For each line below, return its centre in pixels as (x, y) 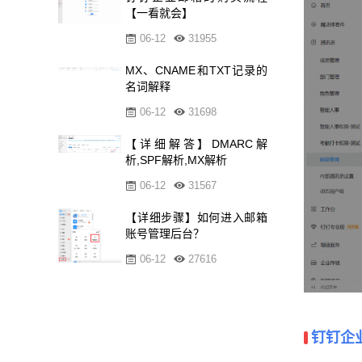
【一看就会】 (160, 13)
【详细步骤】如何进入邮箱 (197, 217)
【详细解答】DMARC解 (197, 144)
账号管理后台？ (165, 234)
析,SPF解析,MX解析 (177, 160)
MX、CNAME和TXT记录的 (197, 70)
